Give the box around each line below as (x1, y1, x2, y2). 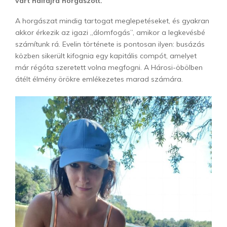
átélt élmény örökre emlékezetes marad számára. (15, 74, 183, 84)
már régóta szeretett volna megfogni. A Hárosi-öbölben (15, 63, 203, 72)
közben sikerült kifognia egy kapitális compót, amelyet (15, 51, 197, 60)
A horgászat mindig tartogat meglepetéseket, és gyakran (15, 16, 209, 25)
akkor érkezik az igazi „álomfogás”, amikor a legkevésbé (15, 28, 205, 37)
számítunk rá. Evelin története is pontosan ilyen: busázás (15, 40, 205, 49)
